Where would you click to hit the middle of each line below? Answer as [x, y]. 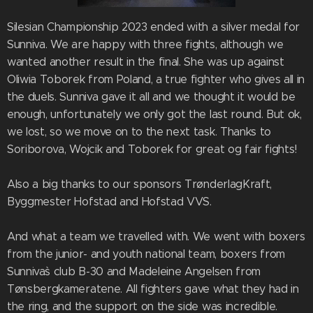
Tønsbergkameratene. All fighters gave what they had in [153, 289]
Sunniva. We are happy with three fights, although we [145, 45]
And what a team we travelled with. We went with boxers [156, 237]
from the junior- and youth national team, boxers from [146, 254]
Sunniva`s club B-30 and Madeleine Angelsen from [134, 272]
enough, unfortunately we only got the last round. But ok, [154, 115]
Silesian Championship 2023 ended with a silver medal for [154, 27]
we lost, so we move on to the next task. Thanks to [139, 132]
